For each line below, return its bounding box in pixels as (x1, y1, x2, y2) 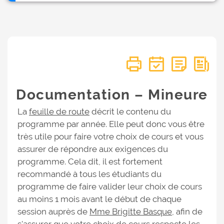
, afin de (172, 206, 202, 216)
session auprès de (17, 206, 89, 216)
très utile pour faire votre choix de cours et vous (17, 131, 203, 141)
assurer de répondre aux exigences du (17, 144, 168, 154)
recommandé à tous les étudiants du (17, 169, 161, 179)
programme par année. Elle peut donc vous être (17, 119, 204, 129)
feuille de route (29, 106, 89, 116)
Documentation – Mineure (16, 86, 208, 103)
